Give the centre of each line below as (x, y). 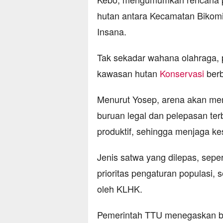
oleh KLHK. (120, 189)
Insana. (112, 32)
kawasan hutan (128, 73)
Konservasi (182, 73)
